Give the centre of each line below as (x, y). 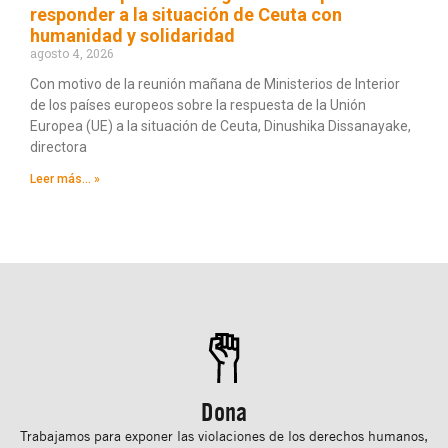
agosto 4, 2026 (71, 53)
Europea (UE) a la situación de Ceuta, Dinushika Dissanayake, (220, 126)
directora (58, 147)
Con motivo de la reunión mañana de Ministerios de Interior (215, 84)
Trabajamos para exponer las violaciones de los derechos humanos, (224, 436)
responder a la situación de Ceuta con (186, 15)
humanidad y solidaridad (132, 36)
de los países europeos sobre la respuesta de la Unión (198, 105)
